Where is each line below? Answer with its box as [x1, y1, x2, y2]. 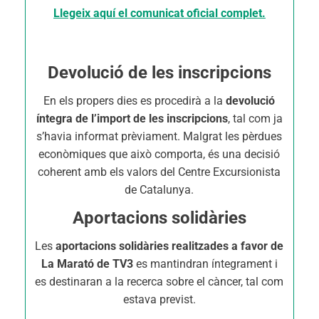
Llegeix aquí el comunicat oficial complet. [53, 6, 266, 20]
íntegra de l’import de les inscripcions [36, 112, 228, 125]
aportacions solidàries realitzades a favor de [56, 239, 284, 253]
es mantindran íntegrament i [132, 257, 278, 271]
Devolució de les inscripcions [47, 63, 271, 83]
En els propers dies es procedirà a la [43, 94, 226, 108]
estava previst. [122, 293, 196, 306]
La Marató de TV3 [41, 257, 133, 271]
